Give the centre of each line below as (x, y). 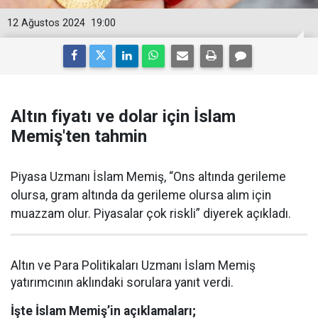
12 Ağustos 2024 (46, 23)
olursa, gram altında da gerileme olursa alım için (141, 195)
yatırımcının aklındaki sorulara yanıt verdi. (122, 283)
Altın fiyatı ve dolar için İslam (123, 116)
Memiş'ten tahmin (79, 136)
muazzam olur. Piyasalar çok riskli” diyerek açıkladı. (151, 214)
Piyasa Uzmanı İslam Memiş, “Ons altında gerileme (148, 177)
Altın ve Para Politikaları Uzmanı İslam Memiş (133, 265)
